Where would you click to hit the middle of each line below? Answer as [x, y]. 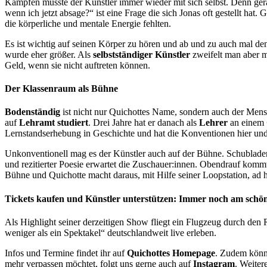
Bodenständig [32, 112]
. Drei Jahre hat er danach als [144, 123]
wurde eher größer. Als [49, 54]
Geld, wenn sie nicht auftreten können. [77, 65]
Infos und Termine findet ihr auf [66, 253]
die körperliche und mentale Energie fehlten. [88, 23]
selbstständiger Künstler [142, 54]
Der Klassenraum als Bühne [61, 89]
